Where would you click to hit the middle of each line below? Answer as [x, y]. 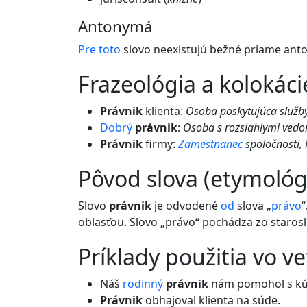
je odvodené [186, 206]
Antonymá [115, 26]
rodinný [143, 284]
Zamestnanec [210, 144]
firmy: [160, 144]
